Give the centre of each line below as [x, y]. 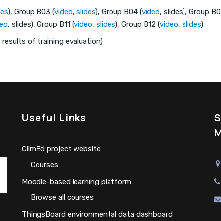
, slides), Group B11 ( [41, 24]
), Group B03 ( [31, 12]
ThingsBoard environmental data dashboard [97, 214]
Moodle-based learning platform [76, 181]
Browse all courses [62, 197]
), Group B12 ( [137, 24]
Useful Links [54, 117]
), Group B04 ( [118, 12]
